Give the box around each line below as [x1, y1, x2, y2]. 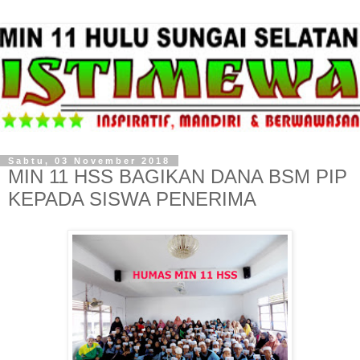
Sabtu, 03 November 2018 [8, 156, 170, 166]
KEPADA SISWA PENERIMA [8, 188, 256, 211]
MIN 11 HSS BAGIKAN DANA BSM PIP [8, 166, 347, 188]
